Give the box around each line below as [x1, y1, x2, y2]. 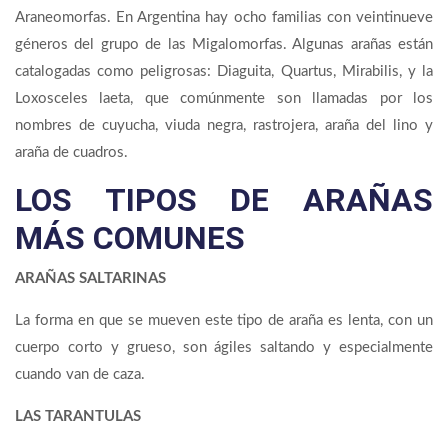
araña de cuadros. [15, 145, 128, 161]
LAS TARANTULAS [15, 409, 141, 425]
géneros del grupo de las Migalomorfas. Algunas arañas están [15, 37, 433, 53]
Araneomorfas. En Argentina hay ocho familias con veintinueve [15, 10, 433, 26]
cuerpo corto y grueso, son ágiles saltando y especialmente [15, 340, 433, 356]
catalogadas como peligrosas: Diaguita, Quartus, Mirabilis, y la [15, 64, 433, 80]
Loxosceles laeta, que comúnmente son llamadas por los [15, 91, 433, 107]
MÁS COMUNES [15, 219, 245, 258]
